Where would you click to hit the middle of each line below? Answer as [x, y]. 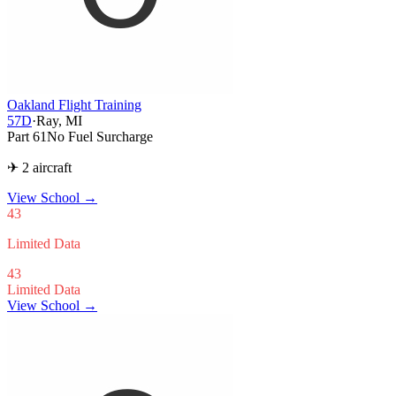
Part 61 [27, 136]
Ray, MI [59, 120]
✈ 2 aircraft [39, 167]
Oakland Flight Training [74, 104]
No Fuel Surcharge [100, 136]
